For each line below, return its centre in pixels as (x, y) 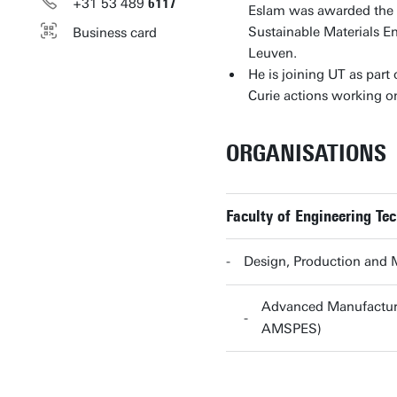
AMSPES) (291, 329)
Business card (114, 33)
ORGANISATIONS (306, 153)
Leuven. (272, 53)
